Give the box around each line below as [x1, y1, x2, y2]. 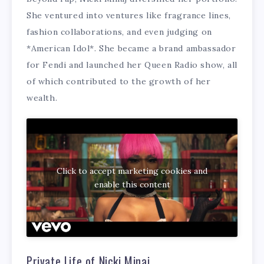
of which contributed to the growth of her [27, 76, 211, 87]
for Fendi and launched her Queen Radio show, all [27, 60, 237, 71]
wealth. [27, 93, 58, 104]
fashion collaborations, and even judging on [27, 27, 212, 38]
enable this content [94, 179, 170, 190]
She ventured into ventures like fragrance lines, [27, 10, 231, 21]
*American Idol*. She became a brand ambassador [27, 43, 236, 54]
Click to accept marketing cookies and [57, 165, 207, 176]
